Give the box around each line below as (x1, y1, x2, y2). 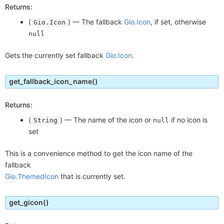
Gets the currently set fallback (5, 51, 105, 60)
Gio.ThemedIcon (5, 172, 58, 181)
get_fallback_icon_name (9, 77, 92, 86)
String (33, 116, 58, 124)
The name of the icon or (73, 115, 153, 124)
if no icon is (169, 115, 208, 124)
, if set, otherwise (150, 17, 206, 26)
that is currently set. (58, 172, 125, 181)
